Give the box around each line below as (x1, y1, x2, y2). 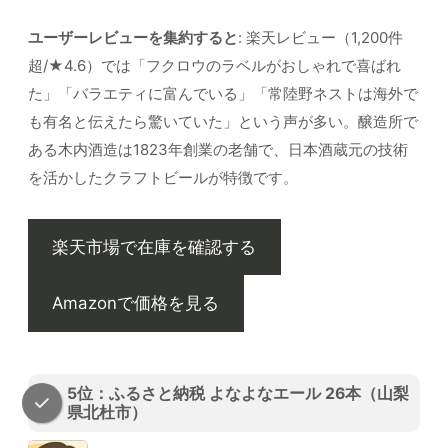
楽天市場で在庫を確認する (52, 236, 257, 257)
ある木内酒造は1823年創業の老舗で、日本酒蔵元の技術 (28, 139, 408, 159)
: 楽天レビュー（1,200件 (238, 27, 403, 47)
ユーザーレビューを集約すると (28, 27, 238, 47)
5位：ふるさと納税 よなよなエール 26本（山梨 (67, 384, 409, 404)
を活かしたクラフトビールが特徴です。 (28, 167, 298, 187)
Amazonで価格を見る (52, 293, 220, 314)
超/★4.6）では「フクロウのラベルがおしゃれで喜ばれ (28, 55, 401, 75)
